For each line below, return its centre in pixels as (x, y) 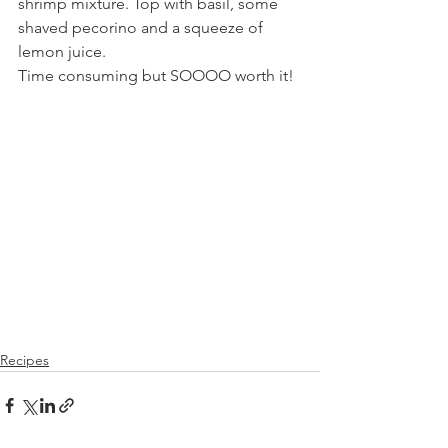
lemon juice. (64, 51)
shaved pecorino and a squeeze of (142, 27)
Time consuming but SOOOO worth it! (160, 75)
